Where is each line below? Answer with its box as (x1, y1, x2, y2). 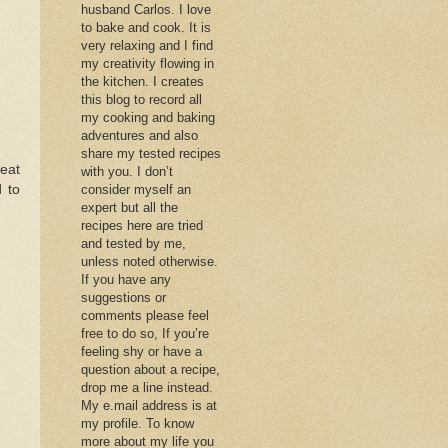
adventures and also (81, 127, 198, 143)
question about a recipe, (81, 361, 220, 377)
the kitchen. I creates (81, 73, 204, 89)
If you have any (81, 271, 171, 287)
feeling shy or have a (81, 343, 202, 359)
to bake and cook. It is (81, 19, 211, 35)
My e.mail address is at (81, 397, 217, 413)
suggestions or (81, 289, 166, 305)
